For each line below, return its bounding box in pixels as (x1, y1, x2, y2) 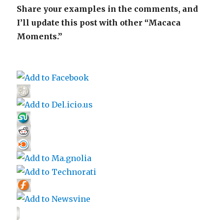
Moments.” (17, 31, 63, 41)
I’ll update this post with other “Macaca (17, 18, 181, 27)
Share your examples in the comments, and (17, 4, 198, 14)
